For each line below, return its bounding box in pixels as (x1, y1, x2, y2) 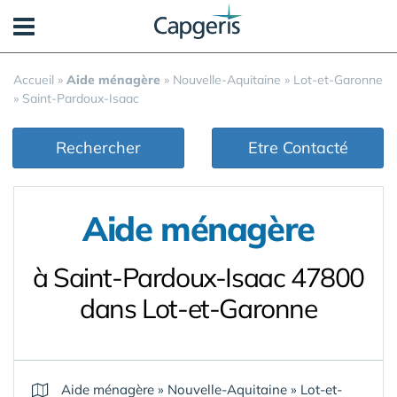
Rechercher (56, 137, 141, 158)
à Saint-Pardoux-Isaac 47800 (32, 261, 365, 294)
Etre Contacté (247, 137, 348, 158)
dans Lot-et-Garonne (80, 292, 317, 325)
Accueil (13, 72, 54, 88)
